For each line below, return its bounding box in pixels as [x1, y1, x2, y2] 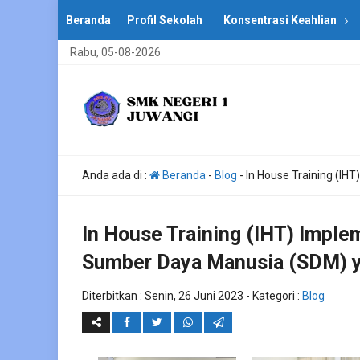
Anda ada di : [82, 169, 149, 182]
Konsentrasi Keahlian [223, 14, 337, 27]
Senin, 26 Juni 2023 [145, 289, 243, 302]
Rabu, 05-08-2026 [70, 46, 161, 59]
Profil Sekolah [127, 14, 202, 27]
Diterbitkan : [82, 289, 145, 302]
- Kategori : [243, 289, 302, 302]
